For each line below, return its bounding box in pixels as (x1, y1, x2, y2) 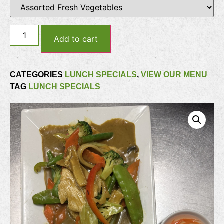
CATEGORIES (10, 70, 63, 79)
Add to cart (54, 34, 98, 44)
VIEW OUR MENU (141, 70, 207, 79)
